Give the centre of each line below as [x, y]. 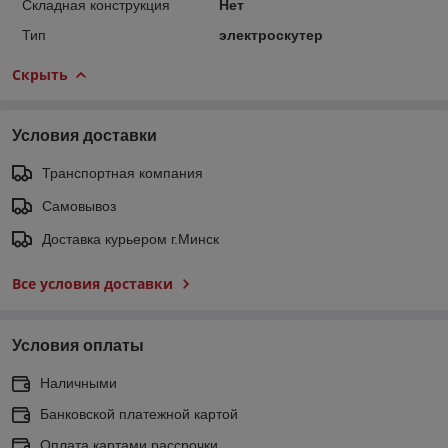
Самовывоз [79, 205]
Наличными [78, 382]
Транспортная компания [122, 172]
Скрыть [40, 74]
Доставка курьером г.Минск [130, 238]
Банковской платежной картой [139, 413]
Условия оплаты [78, 345]
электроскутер [270, 34]
